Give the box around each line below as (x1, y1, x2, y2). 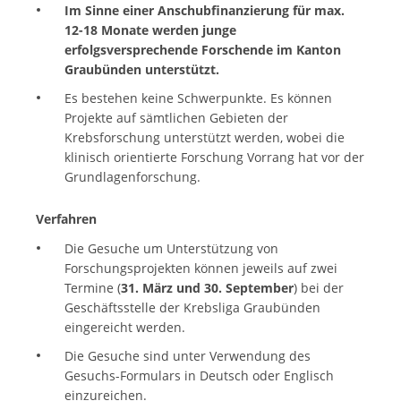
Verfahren (36, 209, 97, 227)
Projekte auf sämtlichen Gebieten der (64, 108, 288, 126)
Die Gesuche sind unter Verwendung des (64, 347, 311, 365)
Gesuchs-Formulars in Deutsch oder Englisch (64, 367, 334, 385)
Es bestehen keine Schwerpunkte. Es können (64, 89, 332, 107)
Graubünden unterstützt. (64, 60, 219, 78)
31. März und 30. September (120, 279, 294, 297)
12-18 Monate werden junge (64, 21, 236, 38)
